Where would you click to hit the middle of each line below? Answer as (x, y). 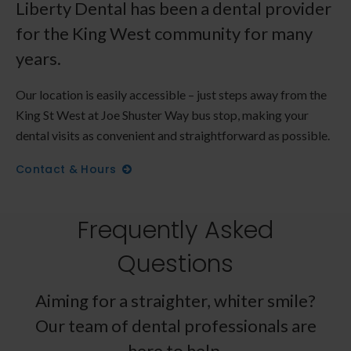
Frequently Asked (175, 230)
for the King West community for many (164, 34)
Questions (175, 263)
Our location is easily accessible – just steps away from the (171, 95)
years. (38, 59)
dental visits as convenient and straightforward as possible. (173, 136)
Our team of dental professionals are (175, 325)
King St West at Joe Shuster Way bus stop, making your (162, 115)
